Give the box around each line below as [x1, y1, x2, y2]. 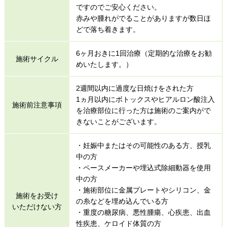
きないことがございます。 [75, 118, 161, 126]
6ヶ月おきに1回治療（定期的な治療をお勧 [75, 49, 212, 58]
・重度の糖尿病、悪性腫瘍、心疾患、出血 [75, 208, 211, 217]
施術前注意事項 [12, 101, 62, 109]
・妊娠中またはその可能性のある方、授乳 [75, 141, 211, 150]
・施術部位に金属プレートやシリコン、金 [75, 186, 211, 195]
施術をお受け [15, 192, 58, 200]
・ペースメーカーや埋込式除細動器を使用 [75, 164, 211, 172]
